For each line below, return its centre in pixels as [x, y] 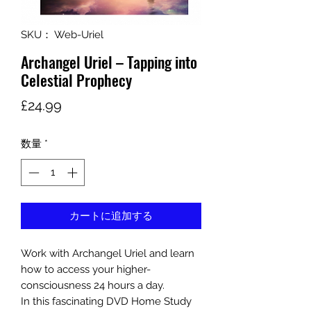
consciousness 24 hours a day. [93, 285]
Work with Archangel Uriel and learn [108, 253]
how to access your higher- [86, 269]
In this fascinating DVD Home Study [106, 301]
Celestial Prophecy [76, 80]
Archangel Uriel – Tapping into [109, 62]
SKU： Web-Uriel [62, 35]
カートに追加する [111, 216]
